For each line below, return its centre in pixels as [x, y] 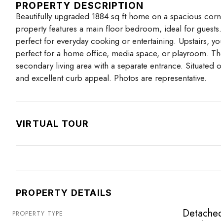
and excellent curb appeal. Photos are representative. [111, 78]
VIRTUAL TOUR [53, 124]
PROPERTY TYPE [38, 214]
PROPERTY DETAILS [64, 193]
